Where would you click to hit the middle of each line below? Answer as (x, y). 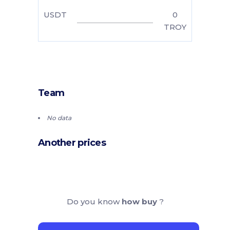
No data (59, 118)
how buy (140, 201)
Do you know (94, 201)
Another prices (72, 142)
